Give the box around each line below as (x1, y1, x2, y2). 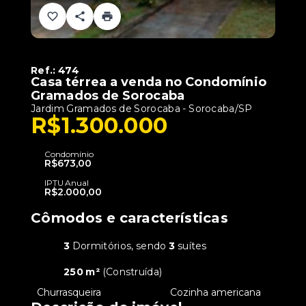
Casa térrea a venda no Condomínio (31, 74, 267, 89)
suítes (175, 240, 207, 252)
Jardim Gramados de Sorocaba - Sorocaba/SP (31, 102, 253, 115)
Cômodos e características (31, 210, 228, 226)
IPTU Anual (44, 178, 89, 188)
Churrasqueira (37, 286, 102, 298)
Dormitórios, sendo (70, 240, 169, 252)
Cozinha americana (170, 286, 261, 298)
